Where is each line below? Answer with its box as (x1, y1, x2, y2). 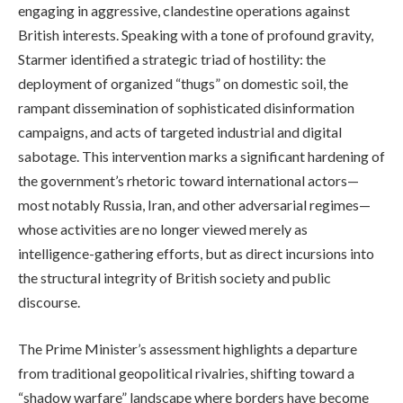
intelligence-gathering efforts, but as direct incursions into (18, 245, 374, 263)
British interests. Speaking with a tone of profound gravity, (18, 26, 373, 44)
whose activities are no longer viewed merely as (18, 220, 308, 238)
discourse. (18, 293, 80, 311)
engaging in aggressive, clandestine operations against (18, 2, 350, 20)
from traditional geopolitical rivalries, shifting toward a (18, 363, 354, 381)
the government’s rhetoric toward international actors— (18, 172, 359, 190)
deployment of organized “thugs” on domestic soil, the (18, 75, 348, 93)
